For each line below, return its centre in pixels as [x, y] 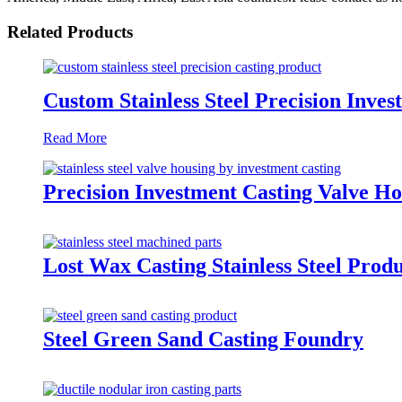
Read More [75, 138]
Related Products [70, 31]
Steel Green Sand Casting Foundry [203, 340]
